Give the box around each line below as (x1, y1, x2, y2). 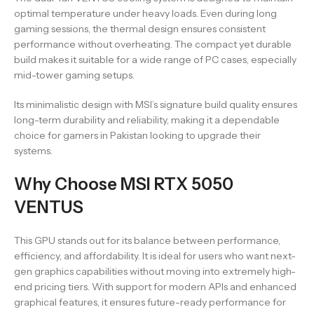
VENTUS (14, 197, 83, 217)
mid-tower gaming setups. (14, 69, 135, 81)
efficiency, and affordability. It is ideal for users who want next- (14, 250, 296, 262)
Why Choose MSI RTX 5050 (14, 174, 233, 194)
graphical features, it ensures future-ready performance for (14, 296, 286, 308)
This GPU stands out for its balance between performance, (14, 234, 280, 247)
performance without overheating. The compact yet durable (14, 38, 292, 50)
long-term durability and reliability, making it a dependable (14, 114, 280, 126)
